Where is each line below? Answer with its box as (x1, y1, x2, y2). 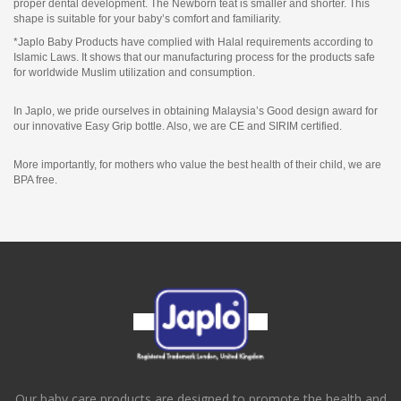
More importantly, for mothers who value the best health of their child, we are (13, 158, 381, 171)
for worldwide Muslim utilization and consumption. (13, 65, 255, 79)
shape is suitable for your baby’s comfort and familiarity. (13, 12, 281, 25)
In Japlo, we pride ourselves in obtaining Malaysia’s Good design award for (13, 104, 378, 117)
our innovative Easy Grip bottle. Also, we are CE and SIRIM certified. (13, 119, 342, 132)
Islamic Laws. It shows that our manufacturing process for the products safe (13, 50, 375, 64)
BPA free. (13, 173, 57, 186)
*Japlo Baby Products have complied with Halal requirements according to (13, 35, 373, 48)
